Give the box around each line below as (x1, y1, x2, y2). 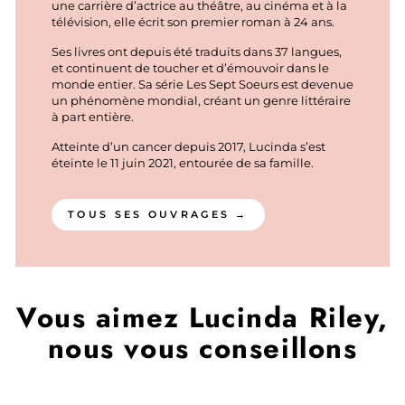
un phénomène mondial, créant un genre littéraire (52, 93, 351, 108)
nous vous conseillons (47, 327, 358, 369)
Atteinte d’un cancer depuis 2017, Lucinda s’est (52, 139, 325, 154)
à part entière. (52, 109, 134, 124)
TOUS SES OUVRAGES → (68, 207, 249, 221)
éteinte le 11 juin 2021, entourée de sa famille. (52, 155, 314, 170)
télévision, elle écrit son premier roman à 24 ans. (52, 14, 334, 29)
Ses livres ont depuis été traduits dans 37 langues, (52, 44, 342, 59)
